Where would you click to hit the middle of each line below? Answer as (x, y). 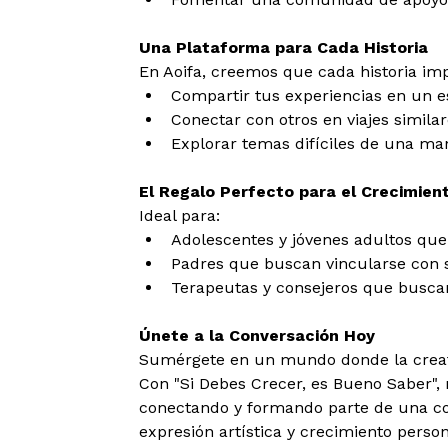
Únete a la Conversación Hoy (257, 336)
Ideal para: (180, 216)
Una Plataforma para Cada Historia (284, 48)
